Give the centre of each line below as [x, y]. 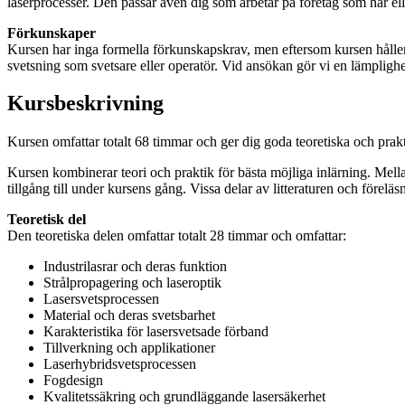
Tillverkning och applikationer [129, 348]
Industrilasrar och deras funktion [135, 267]
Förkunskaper [52, 33]
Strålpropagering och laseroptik [132, 283]
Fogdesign [73, 381]
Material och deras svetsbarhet [129, 316]
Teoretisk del [47, 220]
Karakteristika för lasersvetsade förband [156, 332]
